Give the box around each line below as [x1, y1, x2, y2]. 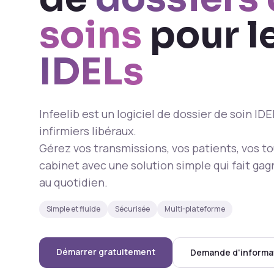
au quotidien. [39, 175, 108, 190]
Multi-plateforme [165, 204, 225, 214]
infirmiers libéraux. [39, 124, 136, 138]
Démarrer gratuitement [56, 246, 155, 257]
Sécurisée [115, 204, 150, 214]
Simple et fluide [46, 204, 100, 214]
